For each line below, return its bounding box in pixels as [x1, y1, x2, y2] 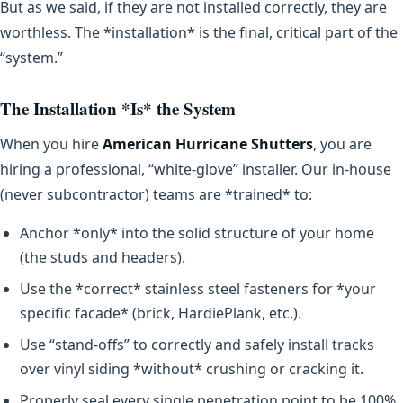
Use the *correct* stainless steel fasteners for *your [20, 278, 376, 299]
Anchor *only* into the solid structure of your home [20, 222, 374, 243]
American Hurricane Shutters [103, 133, 313, 154]
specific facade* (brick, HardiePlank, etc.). [20, 302, 301, 323]
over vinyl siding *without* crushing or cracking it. [20, 358, 363, 379]
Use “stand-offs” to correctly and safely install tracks [20, 334, 374, 354]
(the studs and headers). [20, 246, 185, 267]
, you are [313, 133, 372, 154]
